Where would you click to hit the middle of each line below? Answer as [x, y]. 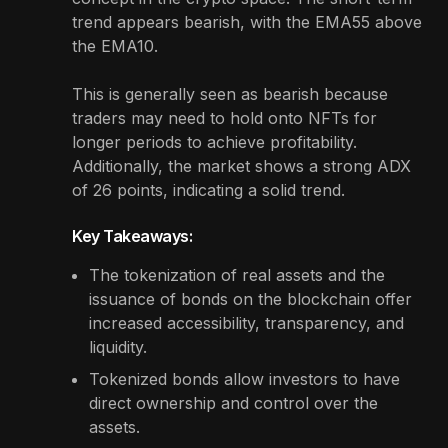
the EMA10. [117, 45]
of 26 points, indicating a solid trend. [208, 189]
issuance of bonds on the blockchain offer [250, 298]
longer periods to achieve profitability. [214, 141]
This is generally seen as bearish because [230, 93]
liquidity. [118, 346]
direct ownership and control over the [233, 402]
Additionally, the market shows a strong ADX [241, 165]
